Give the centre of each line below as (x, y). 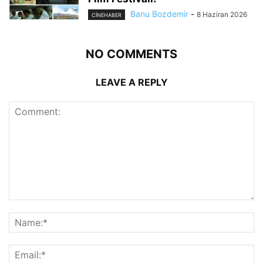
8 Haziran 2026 (222, 14)
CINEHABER (107, 15)
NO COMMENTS (131, 54)
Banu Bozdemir (159, 14)
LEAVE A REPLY (131, 82)
